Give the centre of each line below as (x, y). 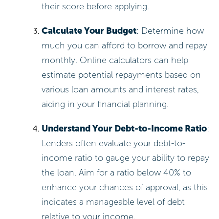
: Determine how (170, 31)
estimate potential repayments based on (121, 75)
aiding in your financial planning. (105, 104)
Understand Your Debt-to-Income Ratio (124, 128)
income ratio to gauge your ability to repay (126, 158)
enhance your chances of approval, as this (125, 187)
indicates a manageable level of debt (113, 202)
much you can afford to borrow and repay (125, 45)
